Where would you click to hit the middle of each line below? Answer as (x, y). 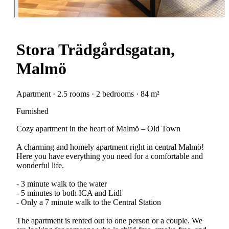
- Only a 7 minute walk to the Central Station (89, 202)
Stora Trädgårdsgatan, (96, 50)
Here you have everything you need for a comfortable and (110, 156)
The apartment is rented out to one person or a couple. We (109, 220)
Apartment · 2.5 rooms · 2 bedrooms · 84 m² (88, 94)
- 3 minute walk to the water (62, 184)
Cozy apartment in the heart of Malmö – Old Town (98, 128)
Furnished (32, 111)
